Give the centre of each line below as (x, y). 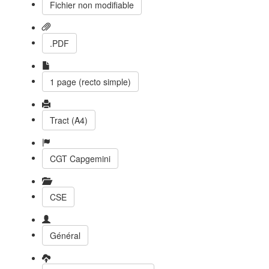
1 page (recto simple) (90, 82)
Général (65, 235)
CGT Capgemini (80, 159)
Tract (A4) (69, 120)
